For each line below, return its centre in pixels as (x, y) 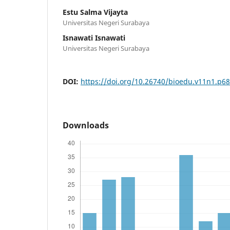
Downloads (86, 125)
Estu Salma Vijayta (95, 12)
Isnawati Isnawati (94, 37)
